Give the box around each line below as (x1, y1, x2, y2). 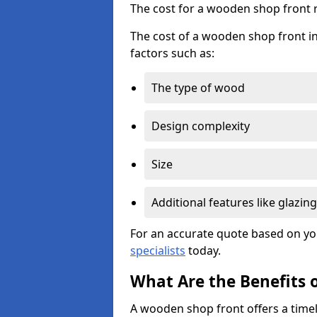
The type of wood (151, 80, 245, 96)
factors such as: (130, 45, 214, 61)
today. (185, 243, 221, 258)
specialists (130, 243, 185, 258)
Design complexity (151, 118, 250, 134)
